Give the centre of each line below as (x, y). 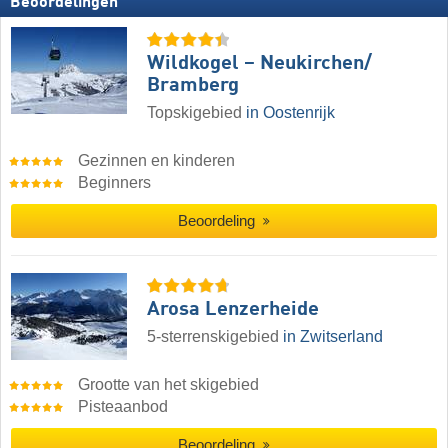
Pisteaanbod (123, 407)
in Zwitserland (333, 337)
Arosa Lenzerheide (233, 310)
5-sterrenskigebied (215, 337)
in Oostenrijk (290, 113)
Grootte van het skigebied (169, 385)
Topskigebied (196, 113)
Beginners (115, 183)
